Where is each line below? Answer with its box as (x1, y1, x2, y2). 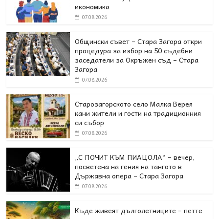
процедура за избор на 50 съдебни (75, 44, 193, 56)
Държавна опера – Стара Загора (75, 170, 184, 181)
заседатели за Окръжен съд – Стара (75, 54, 199, 65)
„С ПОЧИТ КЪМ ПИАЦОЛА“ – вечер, (75, 151, 195, 162)
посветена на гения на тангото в (75, 160, 182, 172)
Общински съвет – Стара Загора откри (75, 35, 202, 46)
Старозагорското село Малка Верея (75, 98, 193, 109)
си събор (75, 116, 105, 128)
